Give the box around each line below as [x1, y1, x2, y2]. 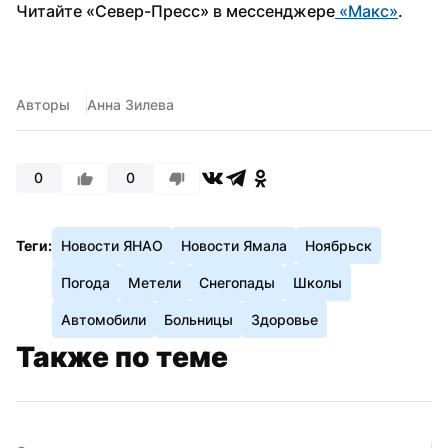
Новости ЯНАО [61, 236, 163, 254]
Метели [128, 273, 181, 291]
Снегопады [199, 273, 275, 291]
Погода [61, 273, 110, 291]
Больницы [164, 310, 233, 328]
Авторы [16, 95, 70, 113]
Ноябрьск [305, 236, 372, 254]
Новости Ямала [181, 236, 287, 254]
